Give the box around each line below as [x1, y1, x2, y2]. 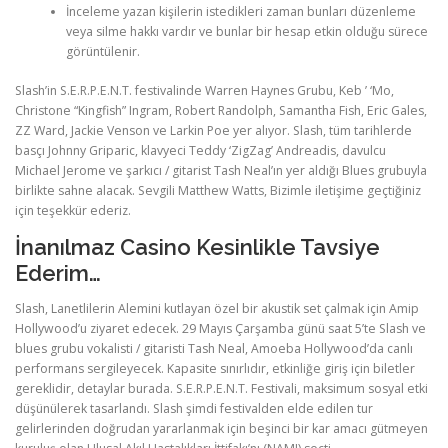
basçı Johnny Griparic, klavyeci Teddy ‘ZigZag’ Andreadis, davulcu [15, 141, 386, 159]
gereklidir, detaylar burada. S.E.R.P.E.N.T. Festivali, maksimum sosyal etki [15, 379, 428, 397]
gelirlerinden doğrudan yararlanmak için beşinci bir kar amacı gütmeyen [15, 419, 428, 437]
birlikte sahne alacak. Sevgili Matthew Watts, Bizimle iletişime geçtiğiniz [15, 181, 421, 199]
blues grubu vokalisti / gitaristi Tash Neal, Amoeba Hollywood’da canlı [15, 339, 413, 357]
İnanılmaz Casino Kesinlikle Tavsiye [15, 233, 380, 260]
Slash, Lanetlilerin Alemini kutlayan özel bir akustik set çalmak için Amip [15, 299, 419, 317]
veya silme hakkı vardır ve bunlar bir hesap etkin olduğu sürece [65, 23, 428, 41]
